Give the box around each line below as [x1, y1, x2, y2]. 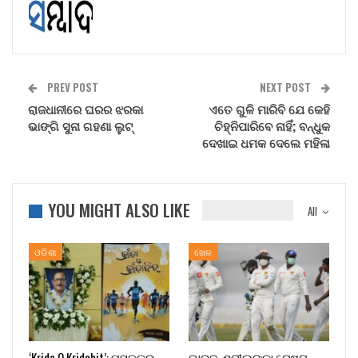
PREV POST [45, 79, 98, 96]
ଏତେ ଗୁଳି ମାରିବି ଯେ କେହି [209, 100, 330, 118]
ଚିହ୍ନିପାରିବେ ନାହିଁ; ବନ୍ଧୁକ [214, 117, 330, 135]
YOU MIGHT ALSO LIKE [48, 197, 190, 223]
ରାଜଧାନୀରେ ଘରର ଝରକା [28, 100, 143, 118]
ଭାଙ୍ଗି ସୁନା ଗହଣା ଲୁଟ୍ [28, 117, 133, 135]
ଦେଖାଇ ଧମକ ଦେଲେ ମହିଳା [202, 133, 330, 152]
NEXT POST [260, 79, 313, 96]
